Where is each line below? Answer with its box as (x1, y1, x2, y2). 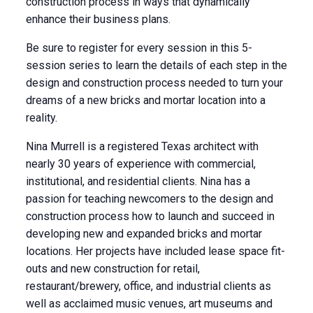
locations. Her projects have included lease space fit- (25, 245, 285, 258)
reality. (25, 111, 57, 124)
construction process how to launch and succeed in (25, 210, 275, 223)
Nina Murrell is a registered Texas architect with (25, 140, 259, 153)
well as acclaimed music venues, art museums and (25, 297, 272, 310)
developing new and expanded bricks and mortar (25, 227, 262, 240)
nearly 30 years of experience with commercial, (25, 157, 256, 170)
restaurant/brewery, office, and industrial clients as (25, 279, 271, 293)
